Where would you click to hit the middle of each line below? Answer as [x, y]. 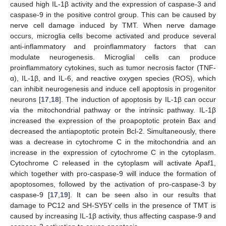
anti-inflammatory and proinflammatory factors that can [113, 47]
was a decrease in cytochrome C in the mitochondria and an [113, 142]
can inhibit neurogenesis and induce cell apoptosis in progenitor [113, 89]
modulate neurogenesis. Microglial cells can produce [113, 57]
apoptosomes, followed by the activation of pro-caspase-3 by [113, 184]
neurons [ [26, 100]
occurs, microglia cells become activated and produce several [113, 36]
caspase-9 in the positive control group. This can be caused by [113, 15]
